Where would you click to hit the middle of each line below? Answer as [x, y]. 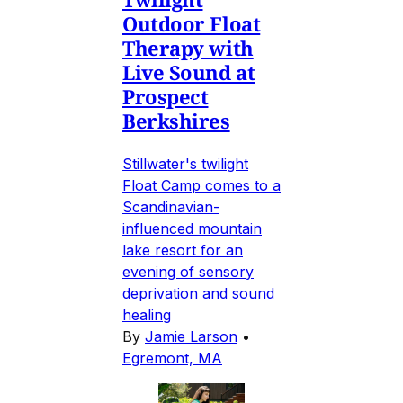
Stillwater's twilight [185, 163]
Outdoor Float [192, 23]
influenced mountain [192, 228]
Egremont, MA [172, 358]
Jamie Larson [191, 336]
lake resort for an [183, 250]
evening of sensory [188, 271]
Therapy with [188, 47]
